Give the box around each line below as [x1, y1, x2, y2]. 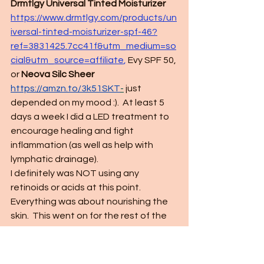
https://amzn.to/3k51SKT [11, 84, 120, 93]
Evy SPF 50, [126, 55, 178, 65]
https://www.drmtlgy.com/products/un [11, 13, 177, 22]
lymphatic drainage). [11, 154, 102, 164]
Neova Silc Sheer [21, 70, 96, 79]
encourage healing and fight [11, 126, 136, 136]
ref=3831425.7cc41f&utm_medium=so [11, 41, 176, 51]
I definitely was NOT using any [11, 169, 141, 178]
